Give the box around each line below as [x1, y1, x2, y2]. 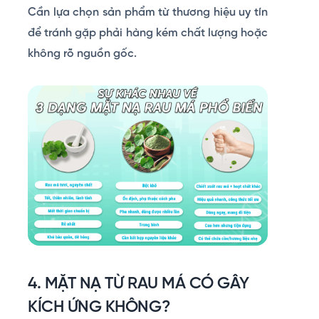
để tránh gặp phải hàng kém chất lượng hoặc [28, 26, 268, 39]
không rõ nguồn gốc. [28, 47, 137, 60]
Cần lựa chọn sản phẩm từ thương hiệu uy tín [28, 6, 268, 19]
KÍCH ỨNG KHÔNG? [28, 298, 171, 316]
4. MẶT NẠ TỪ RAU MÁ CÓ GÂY [28, 275, 249, 293]
